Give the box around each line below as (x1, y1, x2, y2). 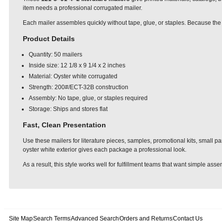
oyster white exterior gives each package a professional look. (23, 146, 186, 153)
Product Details (23, 34, 75, 43)
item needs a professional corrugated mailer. (23, 4, 142, 11)
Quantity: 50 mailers (29, 51, 82, 58)
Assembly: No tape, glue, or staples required (29, 94, 148, 102)
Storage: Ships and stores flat (29, 105, 108, 112)
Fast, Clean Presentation (23, 120, 106, 129)
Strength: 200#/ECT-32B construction (29, 83, 128, 91)
